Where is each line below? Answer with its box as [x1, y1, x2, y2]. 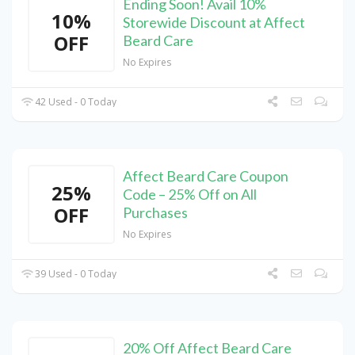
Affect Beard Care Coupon [123, 167, 288, 185]
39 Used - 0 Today [32, 267, 117, 281]
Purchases [123, 204, 188, 222]
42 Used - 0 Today [32, 95, 117, 109]
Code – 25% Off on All [123, 185, 257, 204]
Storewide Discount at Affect [123, 13, 305, 32]
